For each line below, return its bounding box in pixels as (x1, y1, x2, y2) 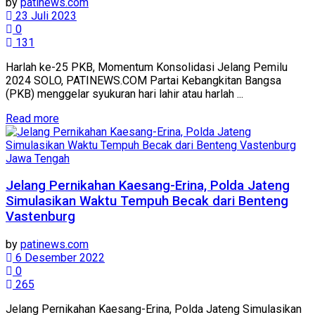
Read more (6, 111, 59, 125)
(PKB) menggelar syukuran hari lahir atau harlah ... (6, 86, 243, 101)
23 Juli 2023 (13, 8, 77, 22)
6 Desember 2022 (13, 251, 105, 265)
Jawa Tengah (6, 151, 70, 165)
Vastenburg (6, 209, 75, 225)
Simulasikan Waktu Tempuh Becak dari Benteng (6, 193, 288, 210)
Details (58, 110, 94, 124)
